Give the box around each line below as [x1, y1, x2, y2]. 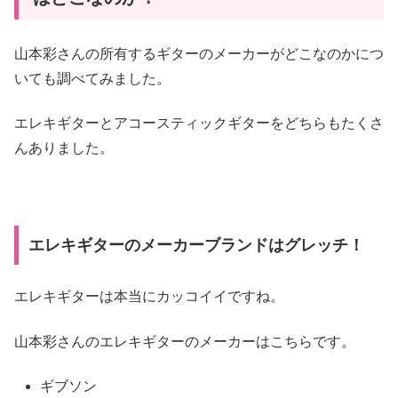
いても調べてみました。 [14, 71, 171, 86]
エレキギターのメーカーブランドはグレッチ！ [28, 235, 364, 254]
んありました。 [14, 140, 114, 156]
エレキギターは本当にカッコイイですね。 [14, 289, 284, 305]
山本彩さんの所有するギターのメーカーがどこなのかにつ [14, 46, 384, 61]
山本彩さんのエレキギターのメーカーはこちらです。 [14, 333, 355, 349]
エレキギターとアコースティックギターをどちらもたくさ [14, 115, 384, 131]
